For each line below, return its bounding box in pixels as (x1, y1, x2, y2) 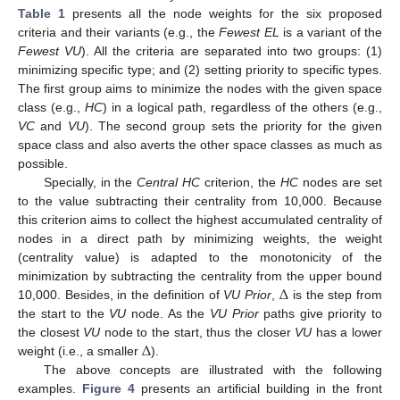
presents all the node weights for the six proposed (65, 6, 382, 21)
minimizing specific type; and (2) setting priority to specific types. (18, 62, 382, 78)
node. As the (126, 306, 210, 321)
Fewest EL (219, 25, 279, 40)
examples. (18, 381, 82, 396)
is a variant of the (279, 25, 382, 40)
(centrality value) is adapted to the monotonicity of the (18, 250, 382, 265)
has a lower (312, 325, 383, 340)
